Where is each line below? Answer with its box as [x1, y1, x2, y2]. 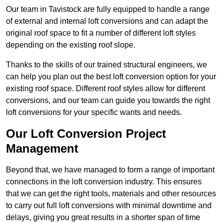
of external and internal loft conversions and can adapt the [6, 17, 208, 26]
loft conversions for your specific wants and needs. [6, 108, 182, 117]
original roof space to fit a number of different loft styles [6, 29, 196, 38]
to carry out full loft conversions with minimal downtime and [6, 201, 212, 210]
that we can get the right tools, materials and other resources [6, 189, 216, 198]
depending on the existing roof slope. [6, 41, 135, 50]
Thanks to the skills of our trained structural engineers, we [6, 60, 207, 69]
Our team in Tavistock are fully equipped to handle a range [6, 5, 210, 14]
